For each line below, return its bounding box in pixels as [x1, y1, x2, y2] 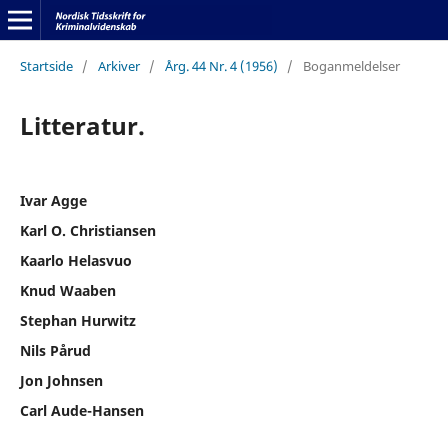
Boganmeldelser [302, 56, 400, 75]
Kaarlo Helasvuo [19, 250, 132, 270]
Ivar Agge [19, 190, 87, 210]
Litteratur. [19, 108, 145, 142]
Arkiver [97, 56, 140, 75]
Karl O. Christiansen [19, 220, 156, 240]
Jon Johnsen [19, 370, 103, 390]
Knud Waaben [19, 280, 116, 300]
